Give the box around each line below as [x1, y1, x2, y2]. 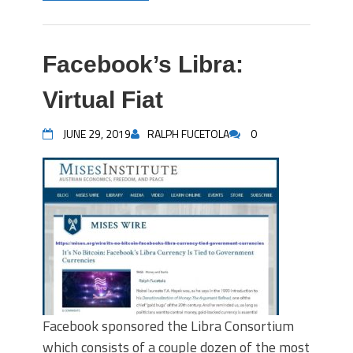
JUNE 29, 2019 [63, 125, 131, 142]
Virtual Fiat [43, 87, 163, 113]
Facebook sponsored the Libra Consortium [43, 315, 294, 336]
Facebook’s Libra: [43, 51, 243, 77]
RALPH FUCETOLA [147, 125, 229, 142]
